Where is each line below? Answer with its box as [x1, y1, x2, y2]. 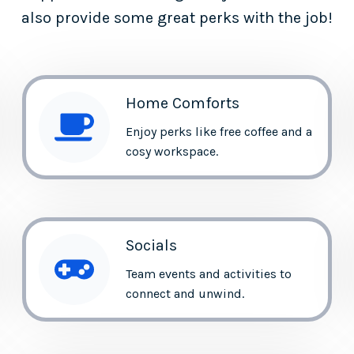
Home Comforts [125, 93, 239, 112]
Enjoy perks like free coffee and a [125, 123, 312, 139]
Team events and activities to [125, 265, 292, 281]
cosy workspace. [125, 143, 218, 159]
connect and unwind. [125, 285, 244, 301]
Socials [125, 235, 177, 254]
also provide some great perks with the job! [21, 9, 333, 27]
